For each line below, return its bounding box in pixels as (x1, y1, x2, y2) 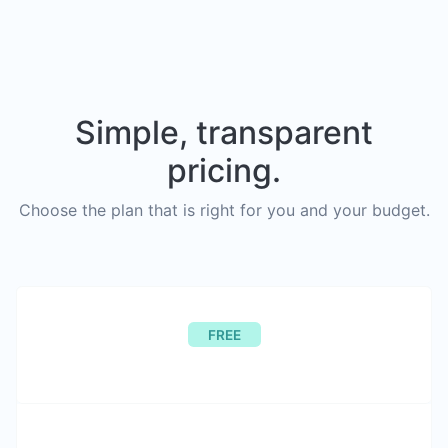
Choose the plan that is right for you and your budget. (18, 200, 430, 220)
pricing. (167, 151, 281, 190)
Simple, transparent (75, 113, 373, 152)
